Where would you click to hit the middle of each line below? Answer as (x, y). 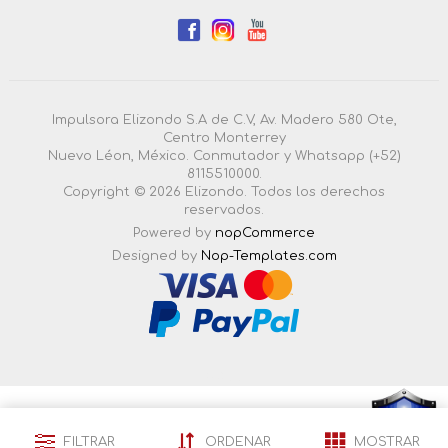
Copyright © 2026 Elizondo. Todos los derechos (224, 191)
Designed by (156, 255)
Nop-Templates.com (268, 255)
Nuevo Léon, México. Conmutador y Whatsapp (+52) (224, 155)
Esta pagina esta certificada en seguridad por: (177, 425)
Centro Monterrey (224, 137)
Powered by (174, 232)
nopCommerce (265, 232)
